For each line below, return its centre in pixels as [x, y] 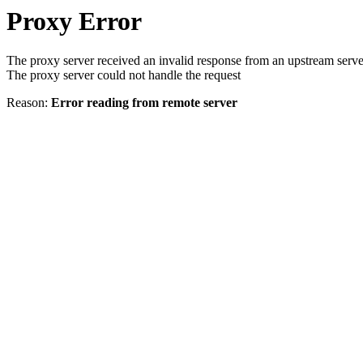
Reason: [29, 103]
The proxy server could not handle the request [124, 75]
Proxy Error [74, 21]
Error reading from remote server [144, 103]
